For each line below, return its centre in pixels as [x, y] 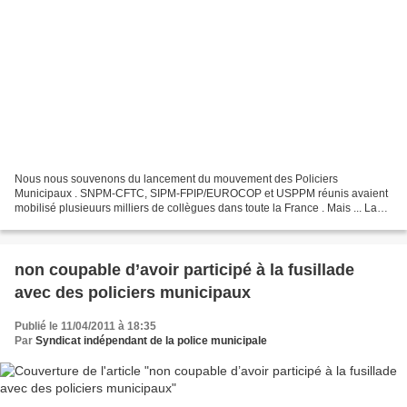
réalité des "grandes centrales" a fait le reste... [127, 223]
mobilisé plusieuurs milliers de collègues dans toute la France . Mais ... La [196, 208]
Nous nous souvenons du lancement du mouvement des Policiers [176, 179]
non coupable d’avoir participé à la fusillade [184, 270]
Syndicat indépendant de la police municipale [151, 341]
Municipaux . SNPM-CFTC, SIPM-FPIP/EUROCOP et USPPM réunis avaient [201, 194]
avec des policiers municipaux [133, 293]
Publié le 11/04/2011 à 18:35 [85, 327]
